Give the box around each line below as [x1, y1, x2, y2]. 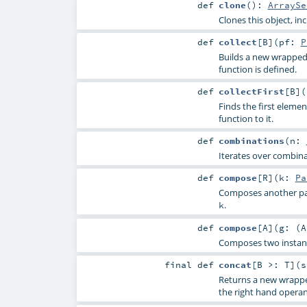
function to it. [218, 112, 273, 125]
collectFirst [218, 86, 284, 97]
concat [218, 258, 251, 270]
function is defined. [218, 63, 297, 76]
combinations [218, 135, 284, 147]
